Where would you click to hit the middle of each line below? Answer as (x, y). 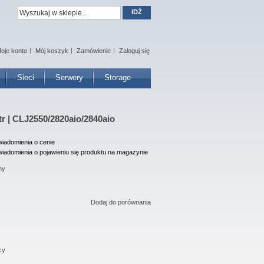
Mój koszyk (52, 51)
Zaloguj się (134, 51)
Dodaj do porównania (121, 202)
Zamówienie (94, 51)
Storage (118, 77)
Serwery (69, 77)
